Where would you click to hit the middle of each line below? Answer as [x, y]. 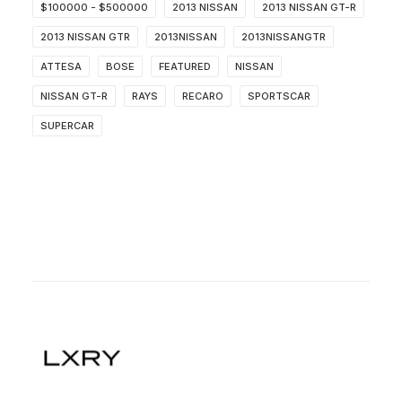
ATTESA [61, 67]
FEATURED [185, 67]
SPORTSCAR [279, 96]
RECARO [203, 96]
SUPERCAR [67, 126]
